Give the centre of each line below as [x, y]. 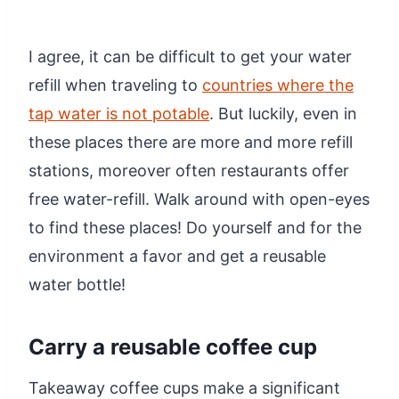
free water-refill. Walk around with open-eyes [199, 199]
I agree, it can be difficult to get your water [190, 56]
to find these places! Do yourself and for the [195, 227]
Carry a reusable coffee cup [173, 346]
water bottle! [77, 284]
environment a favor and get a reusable [177, 256]
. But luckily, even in [283, 113]
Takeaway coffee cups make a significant [184, 387]
